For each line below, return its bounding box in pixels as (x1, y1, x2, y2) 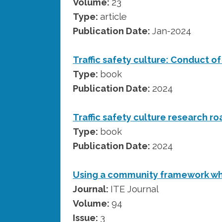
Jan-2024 (152, 25, 191, 36)
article (100, 11, 127, 22)
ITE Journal (111, 183, 159, 194)
